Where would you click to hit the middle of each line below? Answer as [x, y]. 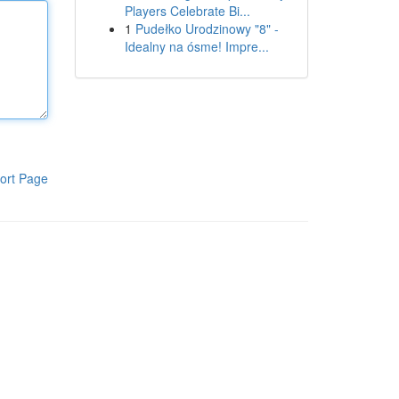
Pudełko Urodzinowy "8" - [207, 28]
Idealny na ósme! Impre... [196, 46]
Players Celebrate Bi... [187, 11]
